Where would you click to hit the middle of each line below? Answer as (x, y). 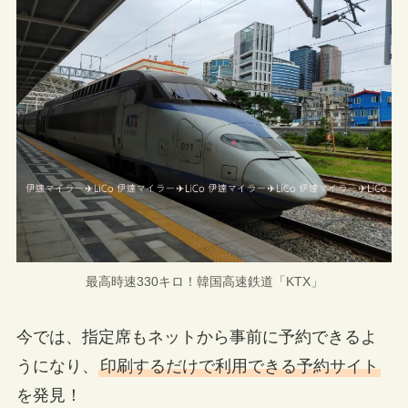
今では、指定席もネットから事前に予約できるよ (196, 337)
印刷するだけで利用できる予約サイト (239, 367)
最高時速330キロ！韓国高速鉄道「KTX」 (204, 281)
